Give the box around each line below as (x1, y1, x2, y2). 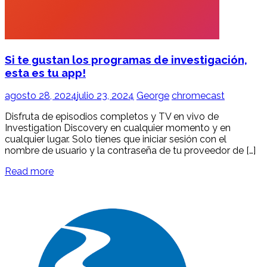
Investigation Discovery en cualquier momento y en (5, 122, 231, 134)
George (136, 90, 169, 102)
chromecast (172, 90, 225, 102)
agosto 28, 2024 (5, 90, 77, 102)
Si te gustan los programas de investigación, (5, 52, 247, 66)
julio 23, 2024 (77, 90, 134, 102)
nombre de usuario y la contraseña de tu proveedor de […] (5, 145, 256, 157)
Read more (5, 166, 54, 178)
